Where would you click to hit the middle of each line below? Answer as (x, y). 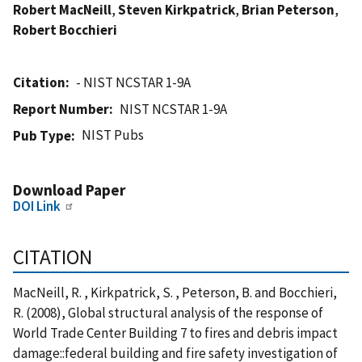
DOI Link (37, 206)
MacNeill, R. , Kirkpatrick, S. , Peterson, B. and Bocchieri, (175, 292)
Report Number (61, 109)
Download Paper (69, 189)
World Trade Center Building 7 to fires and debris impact (175, 333)
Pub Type (42, 135)
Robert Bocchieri (65, 29)
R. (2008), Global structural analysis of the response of (168, 312)
